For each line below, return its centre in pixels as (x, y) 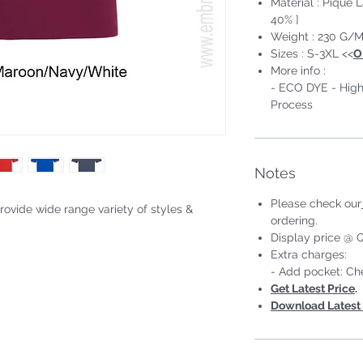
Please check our (316, 203)
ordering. (294, 220)
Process (292, 104)
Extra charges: (309, 254)
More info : (298, 70)
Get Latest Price (313, 288)
